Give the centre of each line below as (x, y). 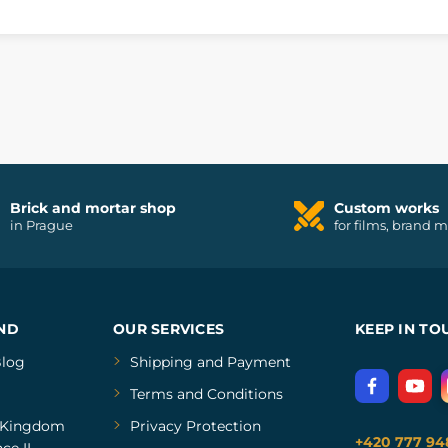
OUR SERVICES (168, 329)
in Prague (41, 225)
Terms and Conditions (206, 394)
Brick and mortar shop (92, 208)
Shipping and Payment (210, 362)
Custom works (386, 208)
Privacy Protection (195, 426)
